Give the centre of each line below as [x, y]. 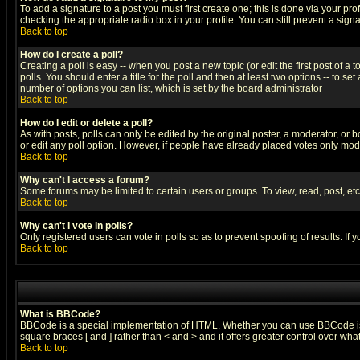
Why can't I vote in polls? [76, 226]
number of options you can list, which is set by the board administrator [171, 88]
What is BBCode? [60, 314]
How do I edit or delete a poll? [86, 123]
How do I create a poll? [72, 55]
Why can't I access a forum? [85, 180]
